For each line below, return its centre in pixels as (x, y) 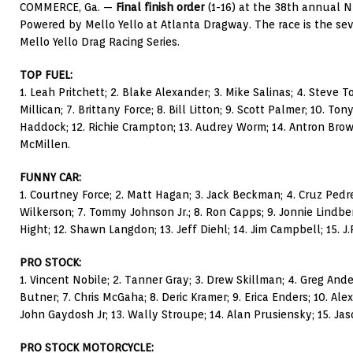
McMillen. (45, 145)
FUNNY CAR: (50, 178)
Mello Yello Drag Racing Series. (100, 42)
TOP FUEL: (46, 75)
